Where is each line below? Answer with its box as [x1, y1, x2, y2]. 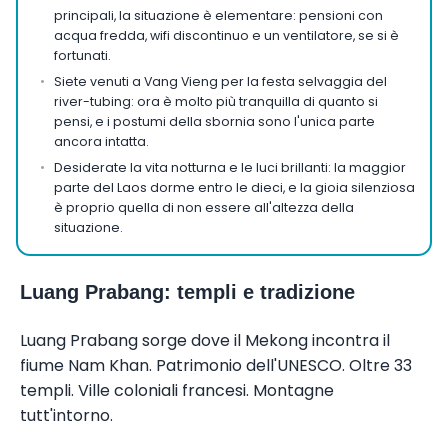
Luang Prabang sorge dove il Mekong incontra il [20, 328, 390, 352]
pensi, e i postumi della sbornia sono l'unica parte [53, 113, 375, 130]
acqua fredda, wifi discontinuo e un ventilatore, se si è [53, 27, 399, 44]
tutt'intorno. [20, 403, 113, 427]
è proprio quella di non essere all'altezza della [53, 199, 354, 216]
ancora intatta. [53, 133, 149, 150]
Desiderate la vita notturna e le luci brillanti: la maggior [53, 159, 406, 176]
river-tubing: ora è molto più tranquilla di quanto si [53, 93, 378, 110]
